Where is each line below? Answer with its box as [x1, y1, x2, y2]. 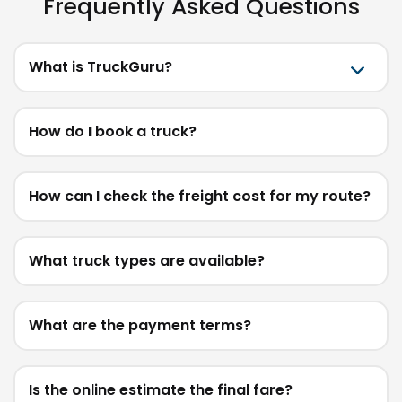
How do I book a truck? [29, 121, 197, 143]
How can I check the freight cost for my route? [29, 186, 371, 207]
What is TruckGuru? [29, 57, 172, 78]
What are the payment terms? [29, 315, 251, 336]
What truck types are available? [29, 250, 265, 272]
